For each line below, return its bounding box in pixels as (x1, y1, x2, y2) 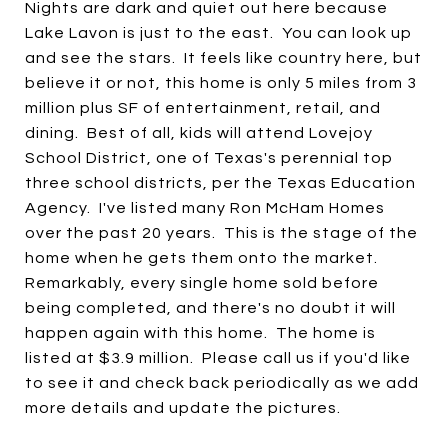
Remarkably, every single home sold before (25, 275, 379, 291)
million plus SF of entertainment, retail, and (25, 100, 381, 116)
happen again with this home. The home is (25, 325, 376, 341)
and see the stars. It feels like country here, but (25, 50, 422, 66)
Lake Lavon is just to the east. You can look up (25, 25, 412, 41)
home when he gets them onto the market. (25, 250, 382, 266)
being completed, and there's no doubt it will (25, 300, 396, 316)
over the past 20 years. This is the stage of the (25, 225, 418, 241)
